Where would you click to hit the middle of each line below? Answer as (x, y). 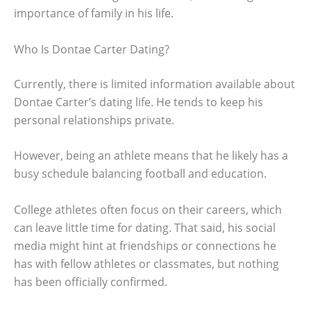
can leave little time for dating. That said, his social (145, 227)
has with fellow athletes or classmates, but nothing (146, 263)
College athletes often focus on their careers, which (148, 209)
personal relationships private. (94, 120)
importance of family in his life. (94, 13)
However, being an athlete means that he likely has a (151, 156)
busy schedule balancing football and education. (140, 174)
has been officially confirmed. (91, 281)
